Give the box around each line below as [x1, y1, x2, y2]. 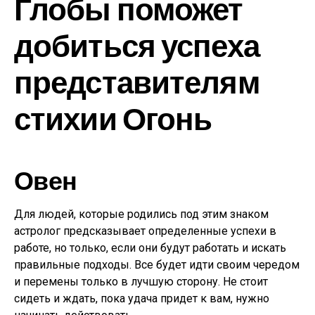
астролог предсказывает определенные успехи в [14, 224, 276, 238]
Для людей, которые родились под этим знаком [14, 207, 269, 221]
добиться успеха [14, 26, 259, 63]
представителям [14, 63, 260, 100]
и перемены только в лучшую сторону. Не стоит [14, 275, 268, 288]
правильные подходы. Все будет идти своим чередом [14, 258, 300, 271]
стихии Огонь [14, 99, 212, 136]
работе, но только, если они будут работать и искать [14, 241, 286, 255]
